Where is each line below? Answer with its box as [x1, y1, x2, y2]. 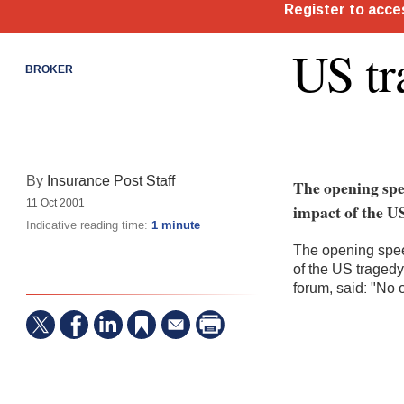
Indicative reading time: [25, 217, 151, 234]
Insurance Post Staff [46, 171, 175, 191]
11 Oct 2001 [25, 196, 85, 211]
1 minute [151, 217, 200, 234]
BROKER [24, 61, 73, 78]
